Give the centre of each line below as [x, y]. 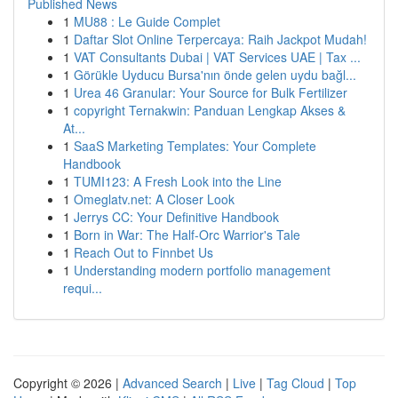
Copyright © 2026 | [68, 383]
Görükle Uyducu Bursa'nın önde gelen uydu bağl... [215, 75]
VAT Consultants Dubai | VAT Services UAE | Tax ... [217, 57]
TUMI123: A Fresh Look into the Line [178, 181]
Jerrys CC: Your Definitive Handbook [176, 217]
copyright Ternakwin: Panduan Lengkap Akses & [210, 110]
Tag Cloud [295, 383]
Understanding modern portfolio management [202, 270]
